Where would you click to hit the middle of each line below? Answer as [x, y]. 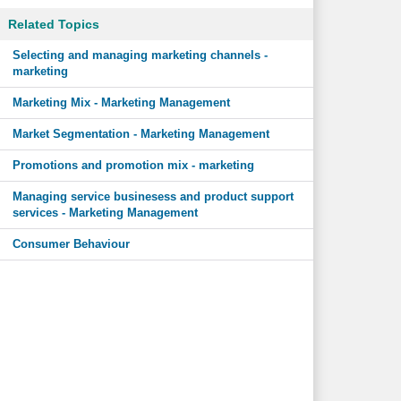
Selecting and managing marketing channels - [140, 55]
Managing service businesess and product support [153, 196]
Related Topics [53, 24]
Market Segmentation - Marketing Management [141, 134]
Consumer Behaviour [71, 244]
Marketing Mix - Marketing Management [121, 102]
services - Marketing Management [105, 213]
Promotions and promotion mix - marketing [133, 165]
